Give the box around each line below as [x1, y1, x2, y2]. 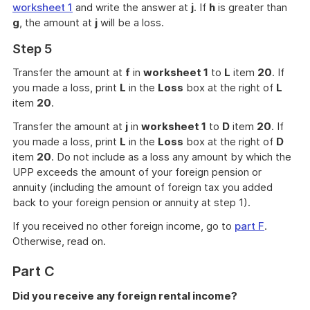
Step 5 [12, 42, 52, 56]
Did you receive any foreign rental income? [12, 289, 237, 302]
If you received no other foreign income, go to [12, 219, 235, 232]
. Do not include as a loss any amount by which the [51, 150, 291, 163]
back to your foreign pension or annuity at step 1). [12, 196, 250, 209]
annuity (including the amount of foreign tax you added [12, 181, 273, 194]
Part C [12, 263, 55, 280]
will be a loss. [98, 16, 164, 29]
